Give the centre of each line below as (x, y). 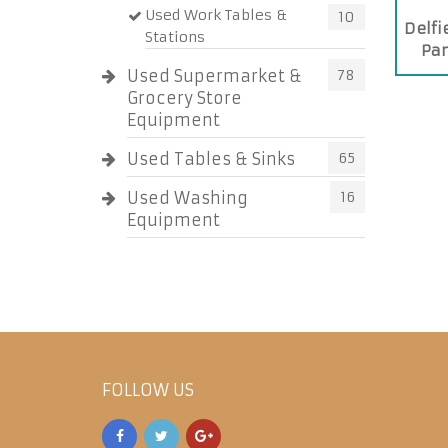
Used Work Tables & (216, 15)
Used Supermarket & (214, 76)
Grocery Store (184, 98)
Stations (175, 37)
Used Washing (187, 198)
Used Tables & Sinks (211, 159)
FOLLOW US (148, 390)
